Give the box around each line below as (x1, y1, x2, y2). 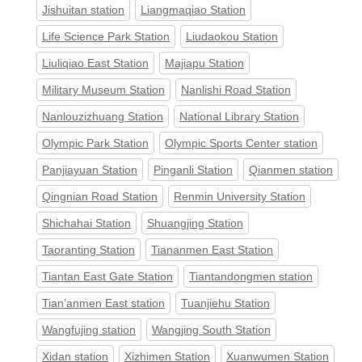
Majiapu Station (165, 57, 244, 70)
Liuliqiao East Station (42, 57, 149, 70)
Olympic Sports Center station (165, 137, 318, 150)
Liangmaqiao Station (141, 3, 246, 17)
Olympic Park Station (42, 137, 149, 150)
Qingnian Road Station (42, 190, 158, 204)
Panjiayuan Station (42, 163, 137, 177)
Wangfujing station (42, 323, 136, 337)
